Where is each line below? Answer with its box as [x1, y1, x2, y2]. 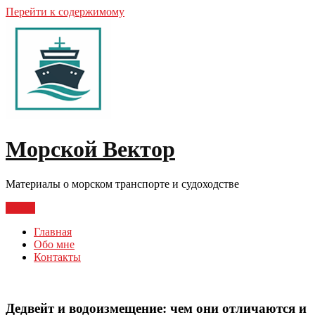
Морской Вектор [6, 136, 175, 162]
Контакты [34, 250, 81, 263]
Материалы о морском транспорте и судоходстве [6, 177, 239, 190]
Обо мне [34, 238, 75, 250]
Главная [34, 225, 72, 238]
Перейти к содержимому [6, 6, 124, 18]
